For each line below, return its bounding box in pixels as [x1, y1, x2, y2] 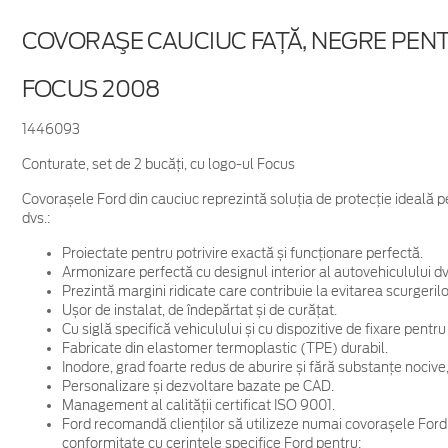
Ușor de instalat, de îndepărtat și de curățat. [61, 302, 337, 318]
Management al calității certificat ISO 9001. [61, 397, 335, 413]
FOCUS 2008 [21, 75, 160, 102]
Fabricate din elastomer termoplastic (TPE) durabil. [61, 340, 388, 356]
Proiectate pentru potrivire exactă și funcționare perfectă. [61, 245, 423, 261]
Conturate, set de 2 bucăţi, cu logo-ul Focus [21, 156, 295, 172]
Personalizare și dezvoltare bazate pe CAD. [61, 378, 334, 394]
